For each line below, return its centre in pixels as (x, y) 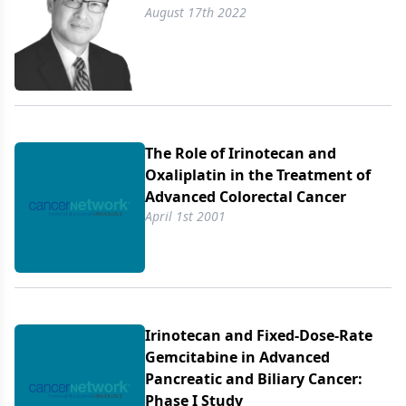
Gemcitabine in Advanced (237, 357)
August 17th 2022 (196, 12)
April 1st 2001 (185, 216)
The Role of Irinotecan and (241, 153)
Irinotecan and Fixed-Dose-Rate (259, 335)
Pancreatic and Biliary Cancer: (254, 379)
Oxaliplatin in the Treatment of (258, 175)
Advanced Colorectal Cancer (246, 197)
